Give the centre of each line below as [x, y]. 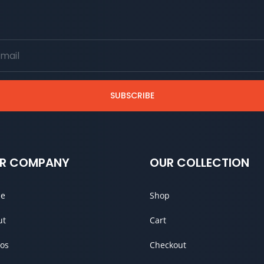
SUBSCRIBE [132, 96]
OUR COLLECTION [199, 163]
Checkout [168, 245]
